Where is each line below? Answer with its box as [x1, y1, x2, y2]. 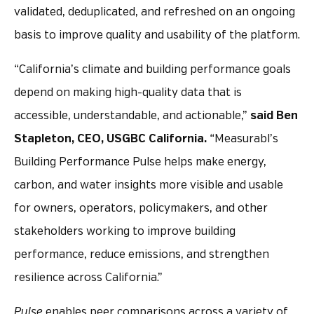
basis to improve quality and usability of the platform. [14, 29, 300, 41]
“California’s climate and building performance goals [14, 63, 291, 76]
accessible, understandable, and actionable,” [14, 109, 250, 122]
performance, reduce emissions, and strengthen [14, 248, 269, 261]
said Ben [250, 109, 298, 122]
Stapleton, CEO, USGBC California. [14, 132, 210, 145]
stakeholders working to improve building [14, 225, 235, 238]
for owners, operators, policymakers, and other [14, 202, 268, 214]
